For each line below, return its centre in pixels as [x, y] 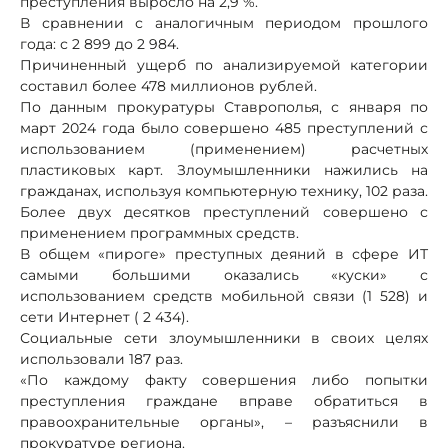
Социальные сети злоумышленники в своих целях [224, 337]
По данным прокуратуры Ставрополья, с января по [224, 106]
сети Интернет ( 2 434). [104, 316]
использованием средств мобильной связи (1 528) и [224, 295]
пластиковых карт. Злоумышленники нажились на [224, 169]
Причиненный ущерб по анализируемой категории [224, 64]
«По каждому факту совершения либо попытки [224, 379]
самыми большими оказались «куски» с [224, 274]
